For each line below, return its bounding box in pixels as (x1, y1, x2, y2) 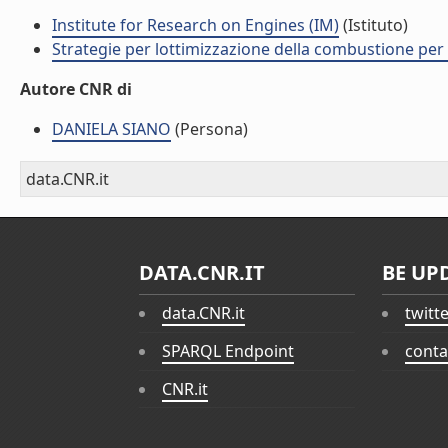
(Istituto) (339, 14, 408, 36)
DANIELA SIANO (52, 118, 171, 140)
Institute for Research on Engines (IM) (52, 14, 339, 36)
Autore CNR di (20, 78, 132, 100)
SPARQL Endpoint (162, 340, 294, 363)
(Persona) (171, 118, 248, 140)
